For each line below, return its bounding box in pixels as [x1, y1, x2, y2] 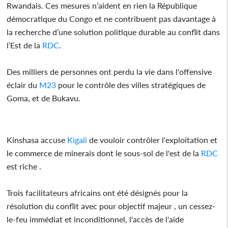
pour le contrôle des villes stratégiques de [56, 79, 206, 90]
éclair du [7, 79, 40, 90]
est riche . [7, 161, 44, 171]
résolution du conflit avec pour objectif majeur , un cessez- [7, 201, 216, 211]
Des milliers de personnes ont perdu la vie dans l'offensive [7, 66, 212, 76]
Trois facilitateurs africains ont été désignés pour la [7, 187, 188, 197]
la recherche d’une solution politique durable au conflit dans [7, 26, 220, 37]
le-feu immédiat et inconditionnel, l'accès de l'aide [7, 214, 184, 224]
